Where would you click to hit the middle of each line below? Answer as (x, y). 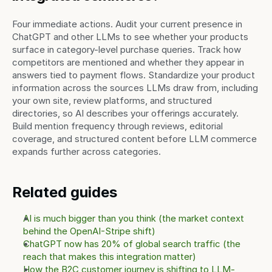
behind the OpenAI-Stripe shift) (89, 231)
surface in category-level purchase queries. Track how (127, 49)
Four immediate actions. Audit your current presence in (127, 24)
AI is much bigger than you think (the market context (134, 218)
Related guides (65, 192)
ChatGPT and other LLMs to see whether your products (130, 37)
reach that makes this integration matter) (110, 257)
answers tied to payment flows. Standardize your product (134, 75)
